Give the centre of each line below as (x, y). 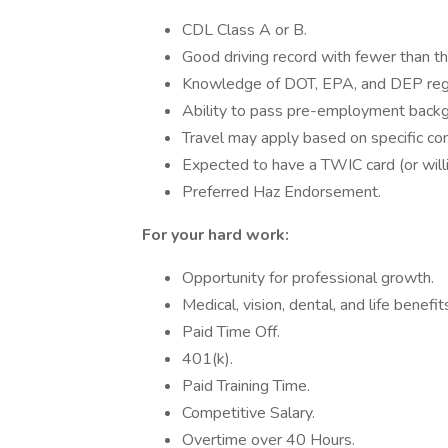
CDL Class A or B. (244, 30)
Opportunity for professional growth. (308, 278)
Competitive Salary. (248, 413)
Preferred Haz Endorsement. (281, 192)
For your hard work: (215, 235)
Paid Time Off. (231, 332)
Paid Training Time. (246, 386)
